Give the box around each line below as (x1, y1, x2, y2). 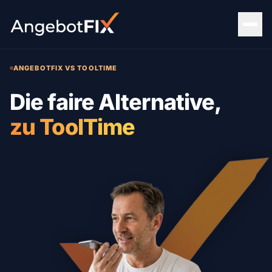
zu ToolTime (10, 114, 135, 140)
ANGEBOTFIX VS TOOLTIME (13, 64, 118, 72)
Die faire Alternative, (10, 89, 222, 115)
